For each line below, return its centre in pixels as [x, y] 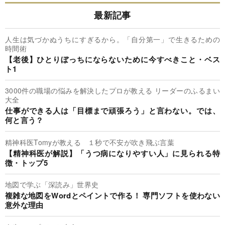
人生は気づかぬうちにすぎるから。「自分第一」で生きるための [113, 39]
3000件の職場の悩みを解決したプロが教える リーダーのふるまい [113, 91]
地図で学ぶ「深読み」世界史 [52, 185]
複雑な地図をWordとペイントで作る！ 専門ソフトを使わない [113, 196]
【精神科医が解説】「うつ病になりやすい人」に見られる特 [113, 153]
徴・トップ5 [26, 162]
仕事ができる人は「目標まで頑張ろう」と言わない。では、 [113, 111]
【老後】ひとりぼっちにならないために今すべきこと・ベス [113, 59]
